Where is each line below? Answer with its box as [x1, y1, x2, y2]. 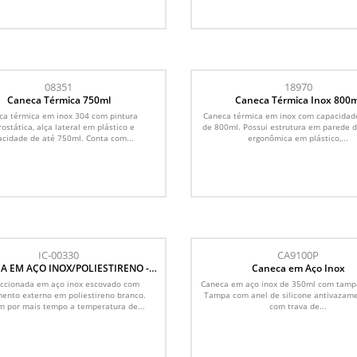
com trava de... [269, 300, 328, 312]
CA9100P [277, 247, 320, 262]
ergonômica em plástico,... [248, 131, 349, 143]
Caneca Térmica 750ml [6, 92, 111, 107]
